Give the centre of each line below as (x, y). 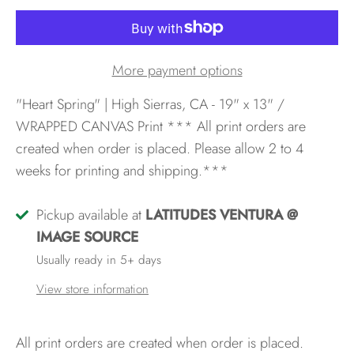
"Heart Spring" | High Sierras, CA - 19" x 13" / (150, 105)
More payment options (177, 71)
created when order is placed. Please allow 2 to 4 (160, 149)
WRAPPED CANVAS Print (91, 127)
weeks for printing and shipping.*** (122, 171)
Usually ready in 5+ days (99, 260)
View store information (92, 290)
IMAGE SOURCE (87, 237)
